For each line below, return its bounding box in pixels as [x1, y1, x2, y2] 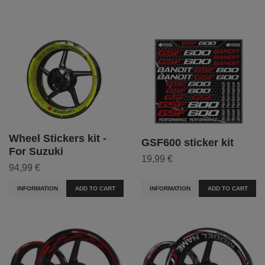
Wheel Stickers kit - [9, 132, 106, 144]
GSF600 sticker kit [141, 137, 234, 149]
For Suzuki [9, 145, 63, 157]
